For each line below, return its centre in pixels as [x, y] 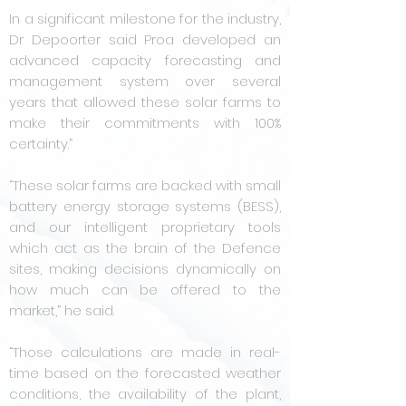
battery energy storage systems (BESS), [145, 206]
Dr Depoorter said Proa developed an [145, 39]
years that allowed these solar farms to [145, 102]
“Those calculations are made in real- [145, 352]
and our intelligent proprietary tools [145, 227]
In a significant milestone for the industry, [145, 19]
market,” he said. [62, 310]
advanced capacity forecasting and [145, 60]
